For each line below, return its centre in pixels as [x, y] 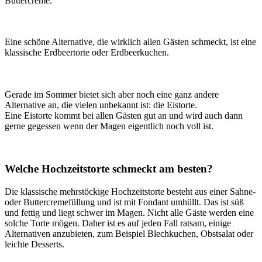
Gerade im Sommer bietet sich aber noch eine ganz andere [112, 94]
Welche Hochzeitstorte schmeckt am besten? [109, 169]
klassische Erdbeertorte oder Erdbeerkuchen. [87, 53]
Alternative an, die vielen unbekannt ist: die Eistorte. [101, 105]
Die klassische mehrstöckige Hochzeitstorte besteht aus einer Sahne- [130, 192]
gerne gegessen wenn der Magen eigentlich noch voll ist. [109, 126]
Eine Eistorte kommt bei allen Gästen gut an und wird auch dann [124, 115]
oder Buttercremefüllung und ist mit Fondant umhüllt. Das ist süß [124, 202]
